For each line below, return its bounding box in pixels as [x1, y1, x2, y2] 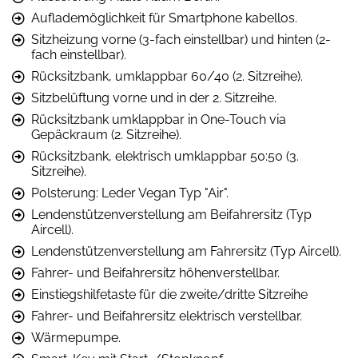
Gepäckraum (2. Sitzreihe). [31, 126, 181, 142]
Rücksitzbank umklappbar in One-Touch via [31, 111, 286, 127]
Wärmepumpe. [31, 329, 121, 345]
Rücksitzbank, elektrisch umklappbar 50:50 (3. [31, 148, 299, 164]
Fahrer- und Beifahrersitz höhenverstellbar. [31, 265, 280, 280]
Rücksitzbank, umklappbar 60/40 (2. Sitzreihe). [31, 68, 303, 84]
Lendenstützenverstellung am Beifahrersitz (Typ [31, 206, 312, 222]
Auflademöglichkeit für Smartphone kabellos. [31, 10, 297, 26]
